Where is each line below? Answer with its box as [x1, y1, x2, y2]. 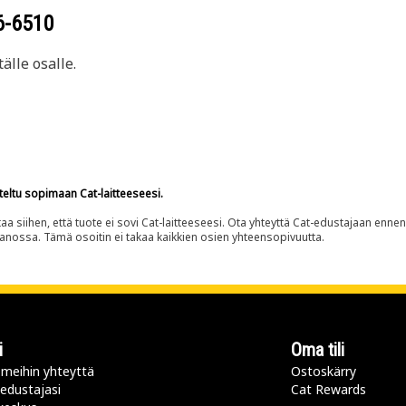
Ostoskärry [291, 362, 356, 380]
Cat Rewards [291, 381, 366, 398]
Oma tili [291, 339, 344, 361]
